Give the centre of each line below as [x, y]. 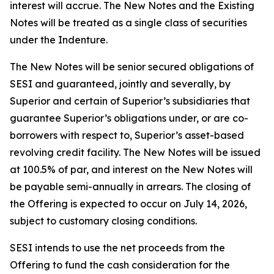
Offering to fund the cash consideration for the [120, 265]
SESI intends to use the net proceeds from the [117, 248]
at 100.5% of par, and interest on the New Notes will [131, 169]
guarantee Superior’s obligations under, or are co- [129, 118]
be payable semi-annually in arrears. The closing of [130, 187]
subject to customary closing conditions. [103, 221]
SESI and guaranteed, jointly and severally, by [120, 84]
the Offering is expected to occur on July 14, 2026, [128, 204]
